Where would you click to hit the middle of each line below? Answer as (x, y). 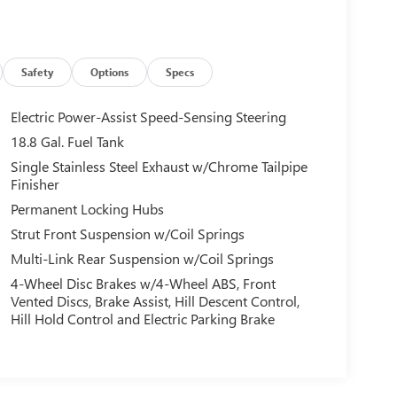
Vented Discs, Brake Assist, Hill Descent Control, (155, 301)
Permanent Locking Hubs (87, 209)
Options (110, 72)
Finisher (35, 184)
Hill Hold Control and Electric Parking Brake (142, 319)
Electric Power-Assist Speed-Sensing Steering (148, 117)
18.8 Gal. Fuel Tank (67, 142)
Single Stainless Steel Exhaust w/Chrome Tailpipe (159, 167)
